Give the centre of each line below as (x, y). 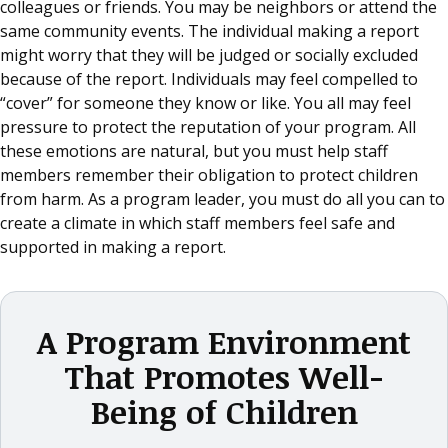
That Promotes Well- (224, 377)
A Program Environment (224, 342)
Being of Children (224, 412)
